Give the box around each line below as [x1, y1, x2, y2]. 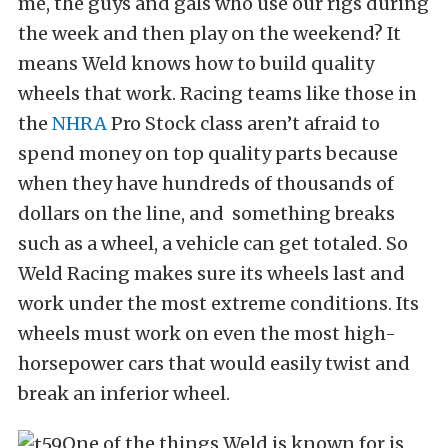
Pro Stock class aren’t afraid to [107, 112, 380, 136]
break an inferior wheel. [18, 382, 230, 406]
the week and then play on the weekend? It [18, 22, 401, 46]
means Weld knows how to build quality [18, 52, 374, 76]
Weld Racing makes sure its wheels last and [18, 262, 405, 286]
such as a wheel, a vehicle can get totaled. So [18, 232, 408, 256]
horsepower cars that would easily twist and [18, 352, 410, 376]
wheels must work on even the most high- [18, 322, 396, 346]
